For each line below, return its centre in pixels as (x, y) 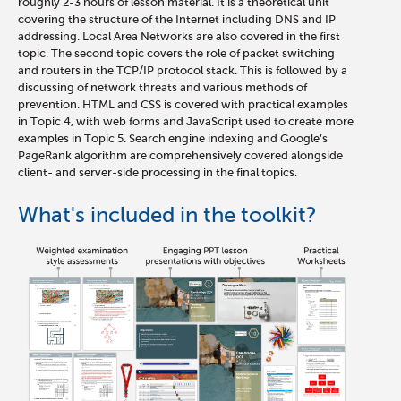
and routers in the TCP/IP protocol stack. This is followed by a (183, 70)
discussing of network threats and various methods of (162, 87)
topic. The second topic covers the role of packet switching (176, 53)
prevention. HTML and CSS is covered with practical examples (183, 104)
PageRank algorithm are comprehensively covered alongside (180, 155)
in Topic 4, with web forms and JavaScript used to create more (186, 121)
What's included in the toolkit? (167, 214)
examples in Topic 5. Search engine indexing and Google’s (173, 138)
